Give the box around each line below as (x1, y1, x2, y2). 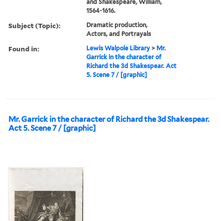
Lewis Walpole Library (86, 44, 150, 52)
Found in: (8, 43, 39, 53)
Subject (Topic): (8, 20, 61, 30)
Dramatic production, (86, 21, 148, 29)
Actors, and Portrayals (86, 30, 151, 37)
